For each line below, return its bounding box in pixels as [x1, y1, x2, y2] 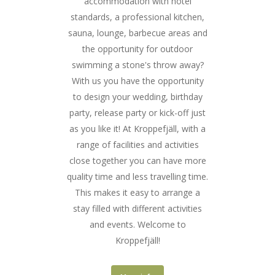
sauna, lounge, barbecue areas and [68, 26, 207, 39]
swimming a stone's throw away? [71, 58, 204, 71]
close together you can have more [69, 154, 206, 166]
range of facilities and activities [76, 138, 199, 150]
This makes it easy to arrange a [75, 186, 200, 198]
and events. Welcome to [89, 218, 186, 230]
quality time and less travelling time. [67, 170, 208, 182]
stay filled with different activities [73, 202, 202, 214]
